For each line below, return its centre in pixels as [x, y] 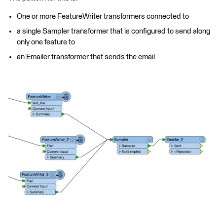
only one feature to [46, 42]
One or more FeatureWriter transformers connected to [103, 17]
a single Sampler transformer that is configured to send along [113, 31]
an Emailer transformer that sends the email [86, 57]
